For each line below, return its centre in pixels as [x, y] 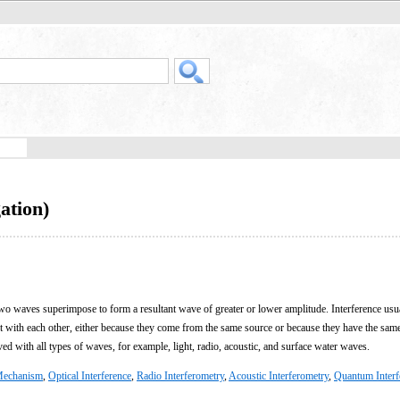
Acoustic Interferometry [279, 375]
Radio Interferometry [180, 375]
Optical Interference [90, 375]
